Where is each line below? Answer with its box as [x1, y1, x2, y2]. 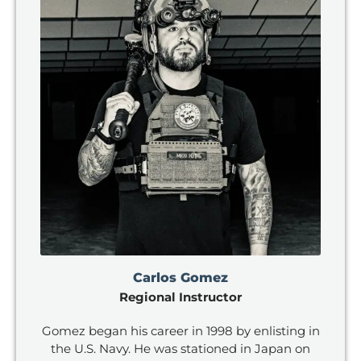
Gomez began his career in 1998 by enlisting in [41, 323, 320, 339]
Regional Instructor [119, 289, 242, 305]
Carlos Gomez [133, 270, 228, 286]
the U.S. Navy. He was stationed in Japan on [51, 341, 310, 357]
